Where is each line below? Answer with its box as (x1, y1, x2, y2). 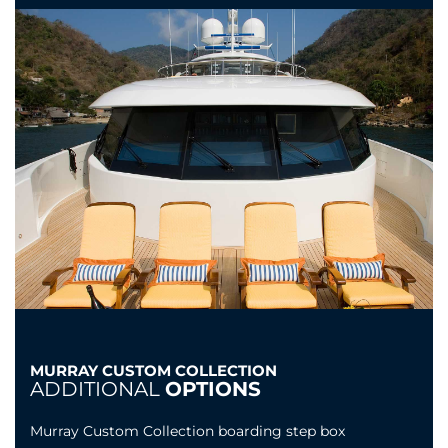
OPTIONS (165, 377, 261, 402)
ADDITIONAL (30, 377, 165, 402)
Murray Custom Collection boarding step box (30, 422, 345, 441)
